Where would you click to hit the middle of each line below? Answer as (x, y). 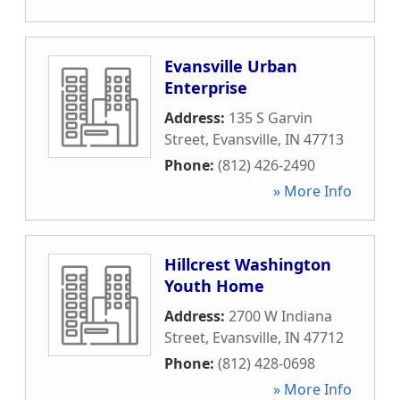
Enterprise (206, 87)
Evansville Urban (231, 66)
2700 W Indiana (280, 316)
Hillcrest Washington (248, 264)
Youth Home (214, 286)
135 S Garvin (271, 118)
